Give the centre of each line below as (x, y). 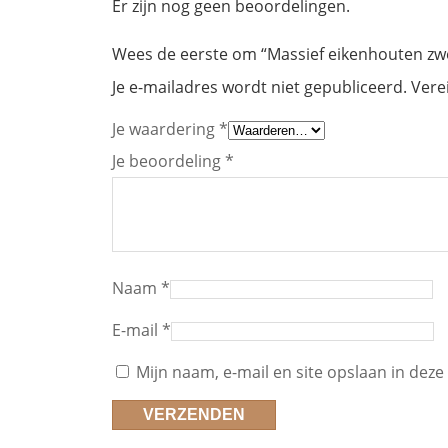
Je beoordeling (168, 161)
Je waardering (165, 129)
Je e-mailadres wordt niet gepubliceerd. (259, 87)
